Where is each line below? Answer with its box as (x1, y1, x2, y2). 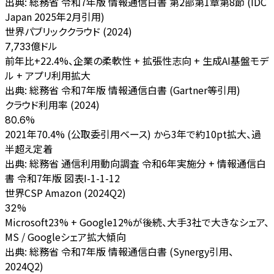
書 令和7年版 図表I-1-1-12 (5, 170, 120, 185)
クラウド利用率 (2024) (5, 97, 100, 112)
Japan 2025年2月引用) (5, 9, 105, 24)
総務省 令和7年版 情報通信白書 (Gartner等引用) (29, 82, 240, 97)
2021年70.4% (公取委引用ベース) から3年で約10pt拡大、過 (5, 126, 261, 141)
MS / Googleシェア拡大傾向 (5, 229, 126, 244)
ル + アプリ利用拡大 (5, 67, 91, 83)
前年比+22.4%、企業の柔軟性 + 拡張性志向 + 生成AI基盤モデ (5, 53, 268, 68)
